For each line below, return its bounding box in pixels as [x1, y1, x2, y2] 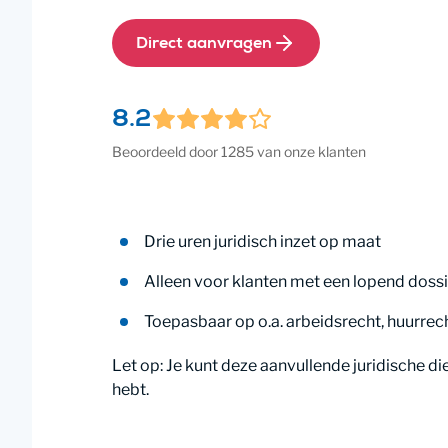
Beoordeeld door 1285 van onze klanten [112, 143, 366, 160]
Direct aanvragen [136, 37, 272, 53]
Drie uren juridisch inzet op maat [144, 232, 381, 251]
